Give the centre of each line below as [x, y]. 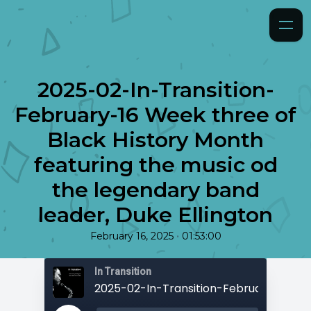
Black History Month [155, 140]
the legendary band [155, 190]
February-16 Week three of [155, 115]
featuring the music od [155, 165]
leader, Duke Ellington [155, 215]
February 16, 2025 [132, 236]
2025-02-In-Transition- [155, 90]
